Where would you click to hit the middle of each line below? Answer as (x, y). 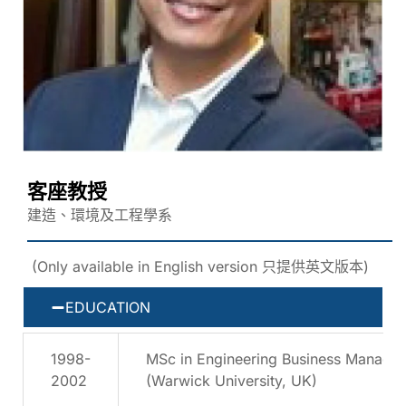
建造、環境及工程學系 (100, 215)
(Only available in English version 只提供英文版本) (200, 267)
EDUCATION (108, 308)
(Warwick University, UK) (232, 381)
